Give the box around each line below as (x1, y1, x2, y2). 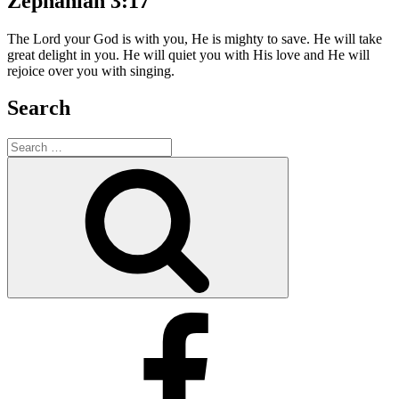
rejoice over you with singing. (7, 62, 175, 78)
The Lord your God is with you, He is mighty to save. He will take (7, 30, 382, 46)
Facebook (42, 312, 97, 328)
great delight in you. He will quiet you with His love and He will (7, 46, 370, 62)
